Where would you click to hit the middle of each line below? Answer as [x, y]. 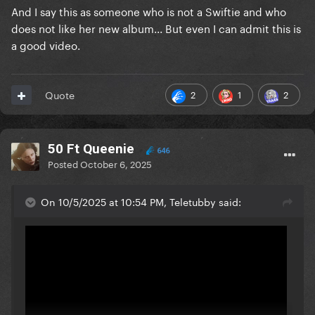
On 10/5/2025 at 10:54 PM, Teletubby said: [141, 201]
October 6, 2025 [116, 163]
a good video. [46, 45]
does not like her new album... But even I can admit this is [156, 28]
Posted [64, 163]
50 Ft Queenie [91, 149]
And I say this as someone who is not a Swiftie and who [149, 11]
